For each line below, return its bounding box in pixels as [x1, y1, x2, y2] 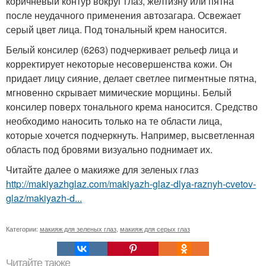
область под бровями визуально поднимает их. [6, 142, 213, 156]
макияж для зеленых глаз [40, 224, 116, 233]
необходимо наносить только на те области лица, [6, 114, 222, 128]
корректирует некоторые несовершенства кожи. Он [6, 57, 232, 71]
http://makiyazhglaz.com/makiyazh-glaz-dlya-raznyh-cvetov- [6, 177, 256, 191]
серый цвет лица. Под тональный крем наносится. [6, 23, 227, 36]
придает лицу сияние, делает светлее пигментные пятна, [6, 71, 256, 85]
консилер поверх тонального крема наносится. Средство [6, 100, 258, 113]
